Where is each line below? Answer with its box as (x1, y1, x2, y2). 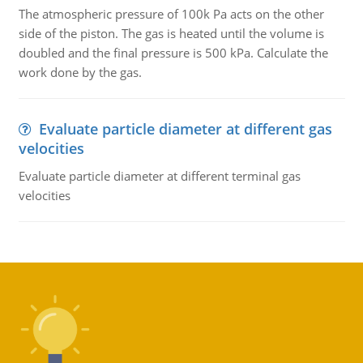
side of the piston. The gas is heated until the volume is (18, 25, 324, 41)
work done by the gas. (18, 64, 142, 80)
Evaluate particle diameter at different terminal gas (18, 168, 301, 184)
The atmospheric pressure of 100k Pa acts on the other (18, 6, 324, 22)
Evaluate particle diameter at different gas (38, 119, 332, 139)
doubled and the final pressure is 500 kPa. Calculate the (18, 45, 328, 61)
